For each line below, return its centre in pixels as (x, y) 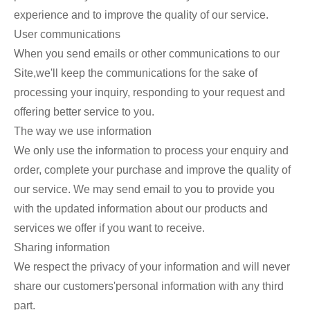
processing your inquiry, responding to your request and (149, 92)
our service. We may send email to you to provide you (144, 189)
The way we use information (83, 131)
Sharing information (62, 247)
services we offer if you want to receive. (109, 228)
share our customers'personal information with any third (149, 286)
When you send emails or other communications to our (147, 53)
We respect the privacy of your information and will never (152, 266)
